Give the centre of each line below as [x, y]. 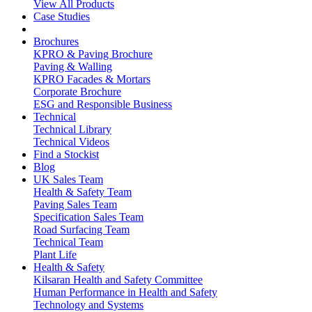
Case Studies [62, 16]
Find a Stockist [66, 154]
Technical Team [68, 242]
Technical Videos [71, 142]
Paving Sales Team [75, 204]
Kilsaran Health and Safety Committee [118, 280]
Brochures [56, 41]
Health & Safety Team [83, 192]
